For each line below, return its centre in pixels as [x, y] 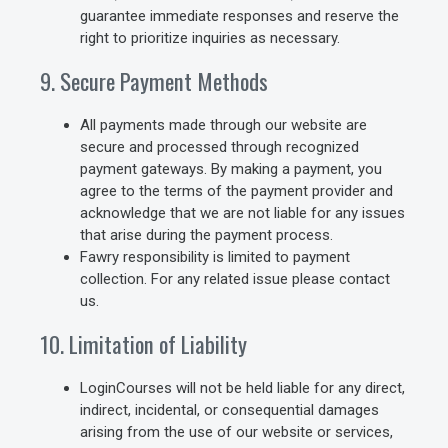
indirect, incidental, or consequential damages [229, 410]
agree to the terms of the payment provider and [236, 191]
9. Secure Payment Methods [154, 81]
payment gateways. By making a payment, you [231, 169]
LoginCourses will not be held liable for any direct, [242, 388]
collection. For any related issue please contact [235, 279]
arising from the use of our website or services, [236, 432]
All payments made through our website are [223, 125]
